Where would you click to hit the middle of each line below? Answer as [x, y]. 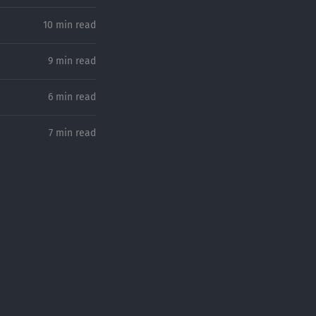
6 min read [72, 97]
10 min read [69, 25]
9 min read [72, 61]
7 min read [72, 133]
